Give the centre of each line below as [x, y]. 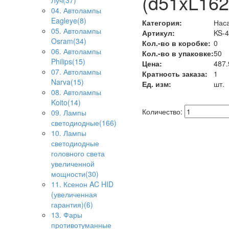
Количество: [162, 111]
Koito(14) [66, 102]
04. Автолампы [76, 10]
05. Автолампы [76, 31]
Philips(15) [68, 62]
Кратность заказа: [175, 73]
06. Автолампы [76, 51]
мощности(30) [75, 174]
